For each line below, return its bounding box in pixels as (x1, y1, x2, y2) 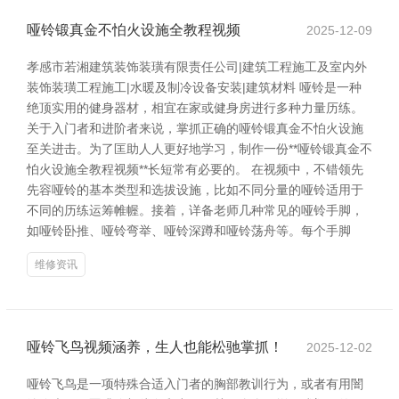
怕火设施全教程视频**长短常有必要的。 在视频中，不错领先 (27, 162, 363, 176)
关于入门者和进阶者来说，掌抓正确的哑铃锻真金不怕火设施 (27, 121, 363, 135)
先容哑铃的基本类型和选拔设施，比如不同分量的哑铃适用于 (27, 183, 363, 197)
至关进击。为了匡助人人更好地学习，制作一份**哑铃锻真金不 (27, 142, 372, 156)
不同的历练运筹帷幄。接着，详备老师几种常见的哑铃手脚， (27, 203, 363, 217)
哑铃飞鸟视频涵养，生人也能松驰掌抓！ (27, 339, 283, 354)
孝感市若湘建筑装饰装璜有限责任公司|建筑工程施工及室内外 (27, 60, 367, 74)
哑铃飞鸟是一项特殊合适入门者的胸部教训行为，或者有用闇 (27, 377, 363, 391)
